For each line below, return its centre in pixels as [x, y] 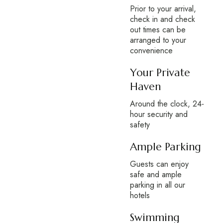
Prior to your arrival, [163, 9]
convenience [151, 51]
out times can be [158, 30]
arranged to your [158, 40]
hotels [140, 195]
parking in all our [157, 185]
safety [140, 125]
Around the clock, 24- [167, 104]
